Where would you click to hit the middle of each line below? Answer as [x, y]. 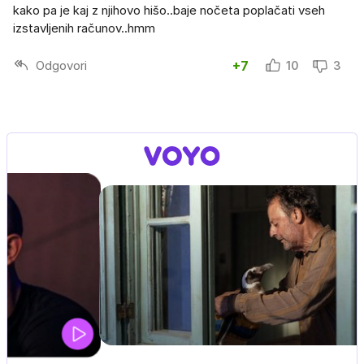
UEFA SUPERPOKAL [107, 335]
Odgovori [61, 65]
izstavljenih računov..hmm [84, 28]
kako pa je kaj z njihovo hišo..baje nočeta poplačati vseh [169, 11]
